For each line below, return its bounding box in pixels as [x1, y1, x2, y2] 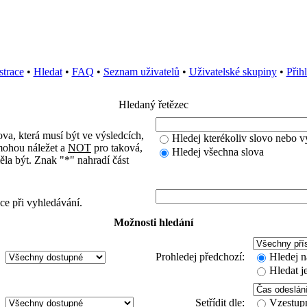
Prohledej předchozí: [156, 251, 247, 262]
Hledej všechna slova [172, 146, 264, 158]
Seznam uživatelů [103, 66, 180, 77]
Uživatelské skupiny [188, 66, 277, 77]
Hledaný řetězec [119, 99, 188, 110]
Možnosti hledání [114, 217, 193, 228]
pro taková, [91, 142, 143, 153]
